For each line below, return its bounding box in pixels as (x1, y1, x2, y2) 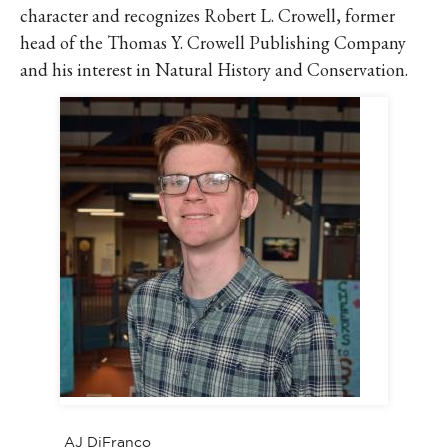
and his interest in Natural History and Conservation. (20, 57, 412, 81)
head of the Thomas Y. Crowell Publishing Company (20, 30, 406, 54)
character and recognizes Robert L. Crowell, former (20, 3, 395, 27)
